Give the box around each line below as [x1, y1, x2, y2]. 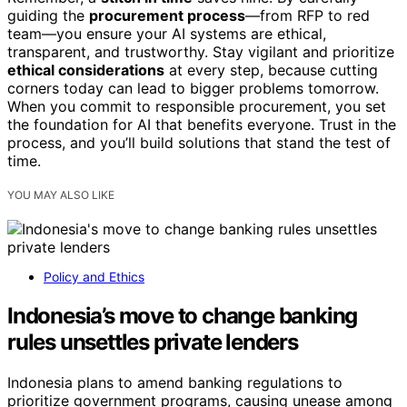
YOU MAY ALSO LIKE [7, 188, 114, 203]
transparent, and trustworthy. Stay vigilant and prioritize [7, 43, 394, 62]
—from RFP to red [245, 6, 370, 25]
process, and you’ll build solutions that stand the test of [7, 134, 391, 153]
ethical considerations [7, 61, 164, 80]
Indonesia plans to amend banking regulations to [7, 373, 342, 392]
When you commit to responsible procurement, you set [7, 97, 386, 116]
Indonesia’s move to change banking [7, 303, 358, 330]
